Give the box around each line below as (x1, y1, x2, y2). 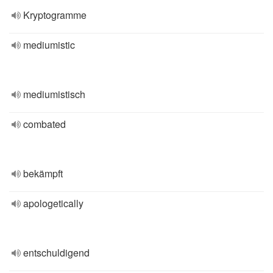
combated (23, 117, 66, 131)
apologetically (23, 196, 83, 210)
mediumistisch (23, 87, 85, 101)
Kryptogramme (23, 8, 87, 22)
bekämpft (23, 166, 63, 180)
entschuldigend (23, 246, 90, 260)
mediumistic (23, 38, 75, 52)
